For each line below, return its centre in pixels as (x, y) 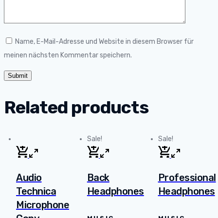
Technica (36, 191)
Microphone (43, 205)
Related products (76, 108)
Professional (187, 177)
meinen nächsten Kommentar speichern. (68, 55)
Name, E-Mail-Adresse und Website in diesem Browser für (104, 42)
